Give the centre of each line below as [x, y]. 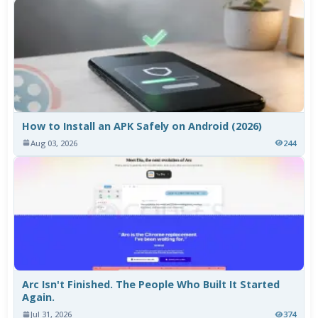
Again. [39, 297]
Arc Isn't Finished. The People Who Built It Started [151, 284]
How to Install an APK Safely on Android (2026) [142, 126]
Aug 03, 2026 [54, 143]
